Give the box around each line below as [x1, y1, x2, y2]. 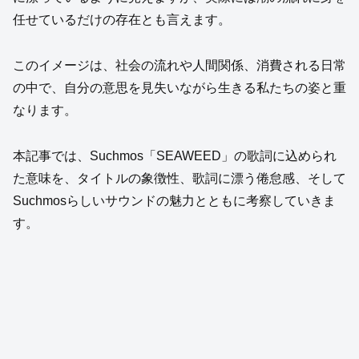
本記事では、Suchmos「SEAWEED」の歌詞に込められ [13, 148, 337, 163]
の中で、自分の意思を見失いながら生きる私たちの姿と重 [13, 80, 346, 95]
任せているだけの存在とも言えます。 [13, 13, 231, 27]
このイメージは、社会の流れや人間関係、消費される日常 [13, 58, 346, 72]
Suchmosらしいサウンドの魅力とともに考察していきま [13, 193, 336, 208]
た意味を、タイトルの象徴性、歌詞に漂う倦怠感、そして [13, 171, 346, 185]
